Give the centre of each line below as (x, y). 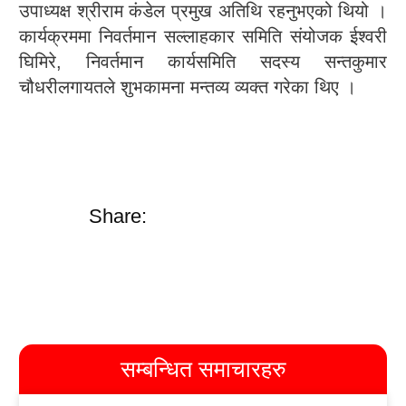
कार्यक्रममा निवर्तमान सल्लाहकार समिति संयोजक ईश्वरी (203, 36)
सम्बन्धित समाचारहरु (203, 369)
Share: (118, 216)
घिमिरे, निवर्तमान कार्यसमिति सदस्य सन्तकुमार (203, 62)
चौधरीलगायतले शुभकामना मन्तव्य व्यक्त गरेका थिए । (188, 87)
